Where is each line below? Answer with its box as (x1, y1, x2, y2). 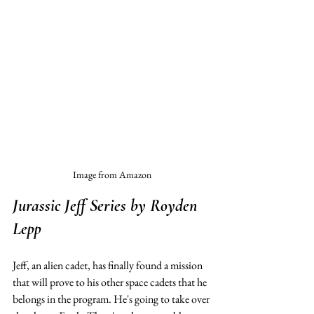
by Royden (126, 195, 201, 216)
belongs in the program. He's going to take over (13, 291, 212, 306)
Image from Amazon (73, 168, 151, 181)
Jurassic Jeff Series (13, 195, 126, 216)
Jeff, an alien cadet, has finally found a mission (13, 257, 205, 273)
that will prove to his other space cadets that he (13, 274, 209, 289)
